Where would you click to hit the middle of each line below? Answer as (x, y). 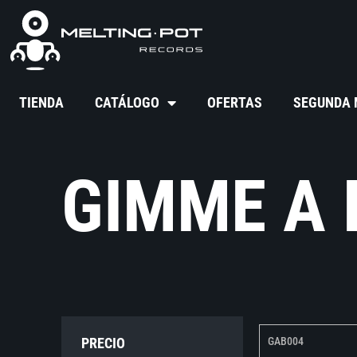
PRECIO (104, 343)
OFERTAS (235, 103)
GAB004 (286, 341)
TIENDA (42, 103)
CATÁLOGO (127, 103)
